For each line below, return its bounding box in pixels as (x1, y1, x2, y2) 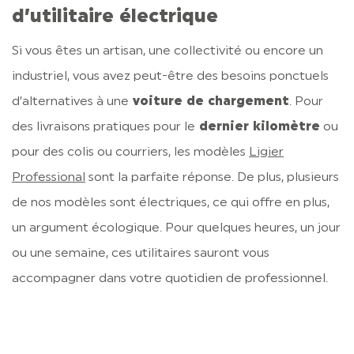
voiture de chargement (129, 95, 289, 108)
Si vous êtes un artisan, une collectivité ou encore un (12, 44, 323, 58)
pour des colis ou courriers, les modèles (12, 145, 249, 159)
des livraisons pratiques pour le (12, 120, 195, 134)
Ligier (249, 145, 284, 159)
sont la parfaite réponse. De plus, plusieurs (85, 171, 339, 184)
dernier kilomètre (195, 120, 320, 134)
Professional (12, 171, 85, 184)
